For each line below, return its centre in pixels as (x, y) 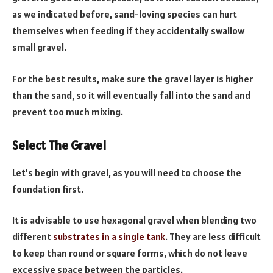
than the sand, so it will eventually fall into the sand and (131, 95)
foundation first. (49, 189)
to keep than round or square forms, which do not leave (130, 253)
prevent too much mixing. (69, 111)
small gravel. (39, 47)
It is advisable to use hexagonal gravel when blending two (134, 220)
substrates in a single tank (109, 237)
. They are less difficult (213, 237)
